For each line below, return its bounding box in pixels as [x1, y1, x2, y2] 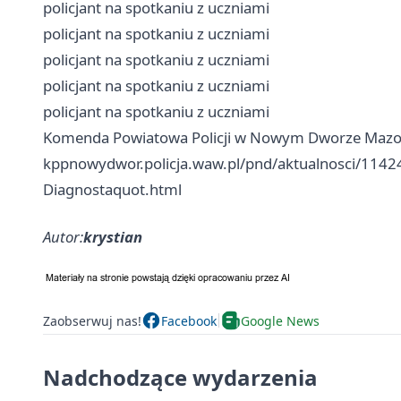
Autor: [43, 226, 83, 247]
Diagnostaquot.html [43, 179, 182, 200]
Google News [241, 311, 320, 329]
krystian [83, 226, 142, 247]
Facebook [161, 311, 217, 329]
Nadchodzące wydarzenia [43, 363, 318, 392]
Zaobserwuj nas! [43, 311, 141, 329]
